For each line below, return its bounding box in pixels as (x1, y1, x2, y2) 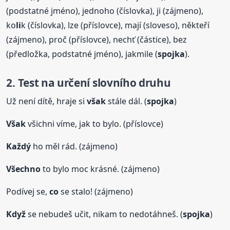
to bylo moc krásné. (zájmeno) (41, 163, 160, 175)
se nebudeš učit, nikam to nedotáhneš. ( (26, 208, 183, 220)
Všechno (6, 163, 41, 175)
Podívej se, (6, 186, 50, 198)
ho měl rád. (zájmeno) (31, 141, 118, 152)
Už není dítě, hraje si (6, 95, 87, 107)
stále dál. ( (106, 95, 147, 107)
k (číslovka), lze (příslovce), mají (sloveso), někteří (21, 19, 210, 31)
